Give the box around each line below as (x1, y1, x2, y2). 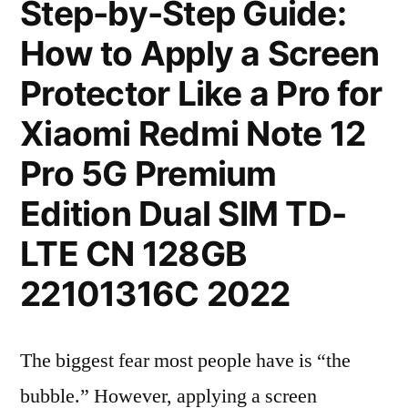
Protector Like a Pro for (20, 73, 382, 114)
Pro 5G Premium (20, 153, 277, 194)
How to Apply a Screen (20, 33, 380, 74)
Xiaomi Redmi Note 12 (20, 113, 366, 154)
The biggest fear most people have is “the (20, 348, 351, 373)
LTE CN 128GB (20, 233, 248, 274)
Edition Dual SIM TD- (20, 193, 347, 234)
